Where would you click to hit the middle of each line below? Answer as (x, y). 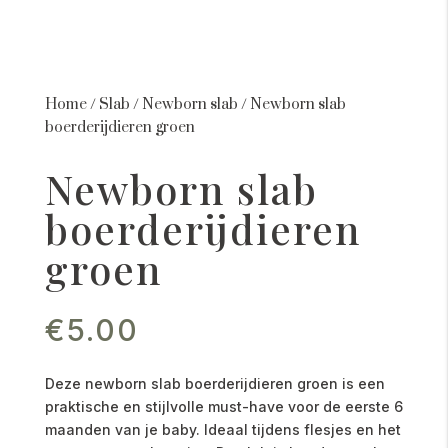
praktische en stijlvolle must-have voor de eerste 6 (223, 407)
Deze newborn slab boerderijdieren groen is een (214, 384)
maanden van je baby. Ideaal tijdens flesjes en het (222, 430)
